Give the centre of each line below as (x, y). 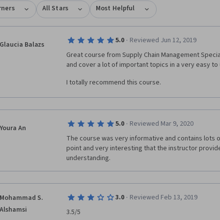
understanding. (88, 158)
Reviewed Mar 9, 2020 (161, 124)
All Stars (55, 8)
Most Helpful (115, 8)
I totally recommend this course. (114, 82)
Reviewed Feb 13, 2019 (163, 197)
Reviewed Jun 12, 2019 (163, 40)
